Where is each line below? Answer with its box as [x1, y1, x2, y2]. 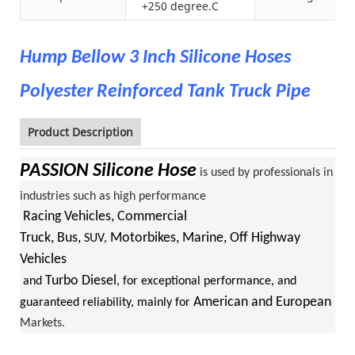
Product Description [28, 124, 133, 139]
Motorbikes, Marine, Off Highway [107, 230, 300, 246]
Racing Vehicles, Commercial [20, 208, 187, 224]
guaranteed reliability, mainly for [20, 296, 193, 309]
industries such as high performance [20, 189, 228, 203]
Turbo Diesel [45, 273, 116, 288]
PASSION [20, 161, 89, 181]
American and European [193, 294, 331, 310]
